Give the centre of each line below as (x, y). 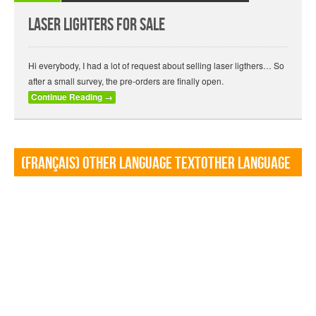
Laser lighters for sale (97, 25)
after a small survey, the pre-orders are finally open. (126, 81)
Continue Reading (68, 97)
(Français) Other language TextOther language (156, 163)
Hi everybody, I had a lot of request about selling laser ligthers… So (156, 65)
